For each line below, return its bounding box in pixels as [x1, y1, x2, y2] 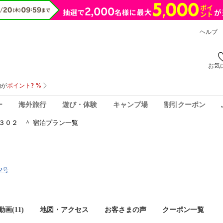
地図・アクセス [40, 206, 89, 214]
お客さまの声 [105, 206, 146, 214]
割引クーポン [163, 101, 206, 109]
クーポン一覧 [162, 206, 204, 214]
